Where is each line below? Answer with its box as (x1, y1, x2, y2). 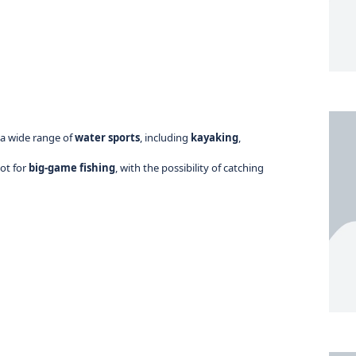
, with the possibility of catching (115, 161, 265, 176)
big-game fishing (29, 161, 116, 176)
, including (140, 130, 192, 145)
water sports (75, 130, 141, 145)
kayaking (191, 130, 239, 145)
